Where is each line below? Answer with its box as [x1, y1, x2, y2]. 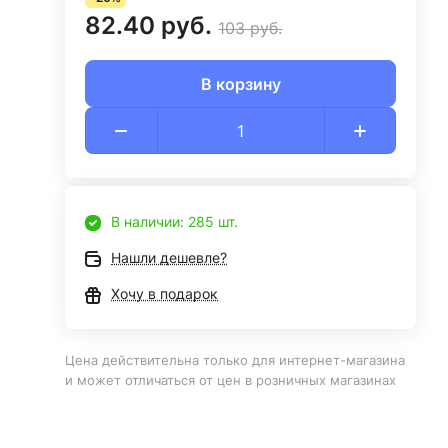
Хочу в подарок [111, 285, 219, 302]
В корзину [200, 73, 281, 94]
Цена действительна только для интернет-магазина [65, 352, 406, 368]
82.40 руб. [85, 11, 213, 40]
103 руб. [218, 18, 283, 38]
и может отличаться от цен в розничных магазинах [65, 372, 397, 388]
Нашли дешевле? [111, 249, 228, 266]
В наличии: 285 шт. [111, 213, 239, 230]
